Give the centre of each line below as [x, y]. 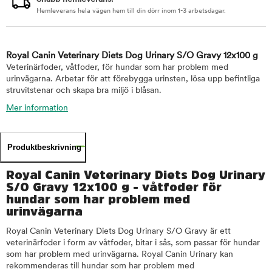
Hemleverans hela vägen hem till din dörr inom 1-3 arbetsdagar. [131, 11]
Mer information [37, 108]
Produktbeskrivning [44, 147]
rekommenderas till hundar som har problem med [100, 266]
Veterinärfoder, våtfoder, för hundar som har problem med [117, 68]
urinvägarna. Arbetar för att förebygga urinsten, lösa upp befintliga [133, 79]
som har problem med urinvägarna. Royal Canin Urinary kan [120, 255]
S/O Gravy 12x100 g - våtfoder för [114, 187]
